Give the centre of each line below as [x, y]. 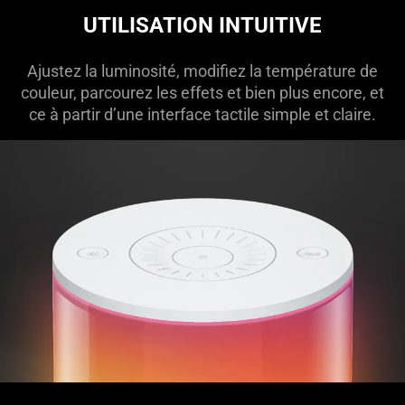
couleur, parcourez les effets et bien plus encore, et [202, 92]
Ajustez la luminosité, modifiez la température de [202, 71]
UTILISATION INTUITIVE [202, 25]
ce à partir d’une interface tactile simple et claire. [202, 114]
